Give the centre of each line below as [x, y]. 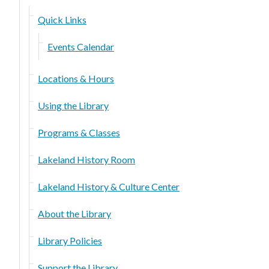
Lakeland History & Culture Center [109, 186]
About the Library [74, 213]
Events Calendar [81, 46]
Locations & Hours [76, 78]
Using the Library [73, 105]
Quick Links [62, 19]
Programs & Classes [79, 132]
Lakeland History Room [86, 159]
